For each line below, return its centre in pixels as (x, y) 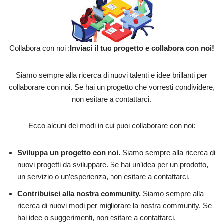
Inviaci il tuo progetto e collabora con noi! (142, 48)
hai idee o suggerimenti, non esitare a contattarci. (97, 217)
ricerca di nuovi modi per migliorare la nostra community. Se (114, 205)
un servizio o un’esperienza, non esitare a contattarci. (104, 176)
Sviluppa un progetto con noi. (69, 152)
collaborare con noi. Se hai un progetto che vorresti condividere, (111, 87)
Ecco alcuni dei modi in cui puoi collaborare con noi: (111, 125)
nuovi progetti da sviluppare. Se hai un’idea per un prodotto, (113, 164)
